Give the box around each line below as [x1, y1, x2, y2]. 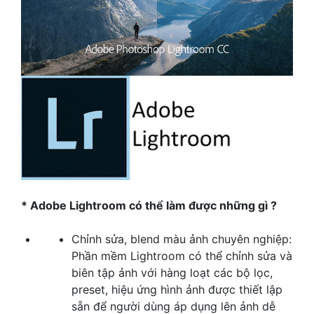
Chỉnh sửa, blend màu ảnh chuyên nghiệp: [71, 231, 292, 246]
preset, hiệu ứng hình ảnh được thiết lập [71, 282, 282, 296]
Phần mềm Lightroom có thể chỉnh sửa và [71, 248, 292, 263]
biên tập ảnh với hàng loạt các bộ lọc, [71, 265, 273, 280]
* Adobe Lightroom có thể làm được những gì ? [21, 198, 277, 212]
